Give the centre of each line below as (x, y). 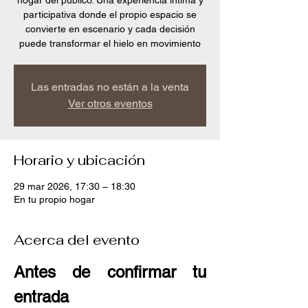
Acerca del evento (77, 240)
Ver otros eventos (110, 103)
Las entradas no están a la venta (110, 87)
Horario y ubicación (79, 160)
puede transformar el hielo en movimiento (110, 43)
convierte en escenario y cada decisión (110, 29)
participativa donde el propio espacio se (110, 14)
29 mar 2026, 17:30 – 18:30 (75, 186)
